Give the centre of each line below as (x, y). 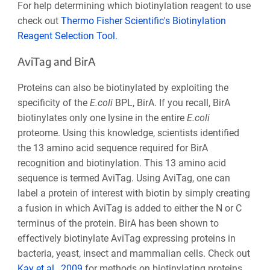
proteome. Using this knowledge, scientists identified (128, 133)
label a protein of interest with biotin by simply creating (133, 193)
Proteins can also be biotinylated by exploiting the (123, 88)
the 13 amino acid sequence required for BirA (112, 148)
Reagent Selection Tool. (67, 36)
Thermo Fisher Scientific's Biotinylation (143, 21)
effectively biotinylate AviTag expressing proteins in (126, 239)
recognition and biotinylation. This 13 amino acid (121, 163)
